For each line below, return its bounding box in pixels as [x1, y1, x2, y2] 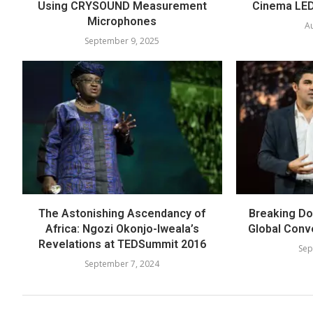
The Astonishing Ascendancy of [38, 206, 206, 220]
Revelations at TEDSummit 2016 [38, 237, 206, 251]
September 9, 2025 [85, 35, 160, 48]
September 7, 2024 [85, 257, 160, 270]
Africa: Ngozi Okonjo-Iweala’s [45, 221, 199, 235]
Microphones [87, 15, 157, 29]
